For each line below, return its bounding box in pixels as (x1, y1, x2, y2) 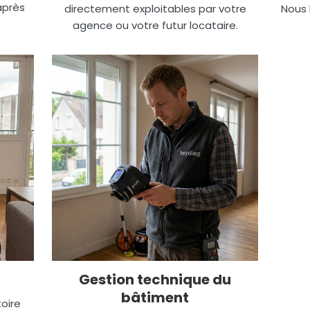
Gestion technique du (79, 270, 231, 289)
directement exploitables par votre (64, 1, 246, 16)
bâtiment (121, 288, 189, 307)
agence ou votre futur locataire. (72, 18, 238, 33)
